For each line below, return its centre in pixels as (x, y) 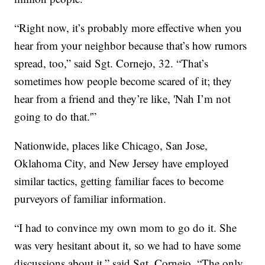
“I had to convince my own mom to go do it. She (126, 227)
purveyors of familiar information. (91, 198)
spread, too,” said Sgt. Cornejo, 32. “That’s (112, 63)
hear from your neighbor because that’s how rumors (131, 45)
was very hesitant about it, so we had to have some (128, 245)
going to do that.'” (56, 116)
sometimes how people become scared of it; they (123, 80)
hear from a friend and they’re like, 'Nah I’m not (123, 98)
